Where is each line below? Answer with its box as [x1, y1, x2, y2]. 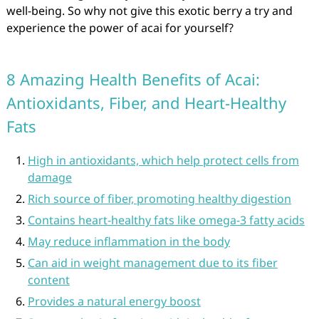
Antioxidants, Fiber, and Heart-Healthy [6, 92, 286, 113]
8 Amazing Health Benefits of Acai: [6, 68, 260, 90]
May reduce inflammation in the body [27, 234, 230, 249]
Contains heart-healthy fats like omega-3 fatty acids [27, 212, 305, 228]
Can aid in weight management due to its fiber [27, 255, 278, 271]
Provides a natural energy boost [27, 293, 201, 309]
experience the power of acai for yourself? [6, 20, 234, 36]
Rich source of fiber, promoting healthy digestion [27, 191, 291, 206]
